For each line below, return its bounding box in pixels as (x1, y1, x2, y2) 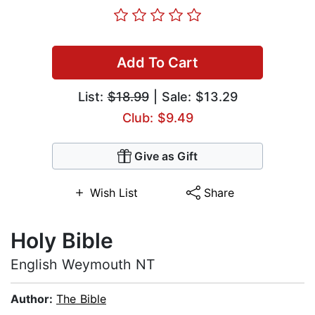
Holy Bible (11, 228, 113, 254)
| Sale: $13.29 (148, 89, 238, 105)
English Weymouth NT (11, 256, 155, 274)
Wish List (89, 186, 138, 200)
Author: (11, 292, 56, 307)
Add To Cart (117, 54, 198, 72)
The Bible (56, 292, 106, 307)
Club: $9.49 (122, 110, 193, 126)
